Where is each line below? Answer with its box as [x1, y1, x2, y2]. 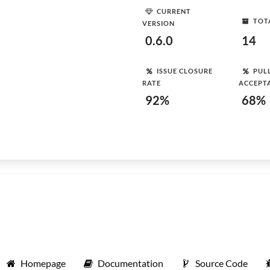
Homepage [20, 257, 66, 269]
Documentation [98, 257, 163, 269]
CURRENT [157, 7, 191, 15]
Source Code [195, 257, 248, 269]
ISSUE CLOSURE [157, 66, 213, 75]
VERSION [142, 19, 175, 27]
